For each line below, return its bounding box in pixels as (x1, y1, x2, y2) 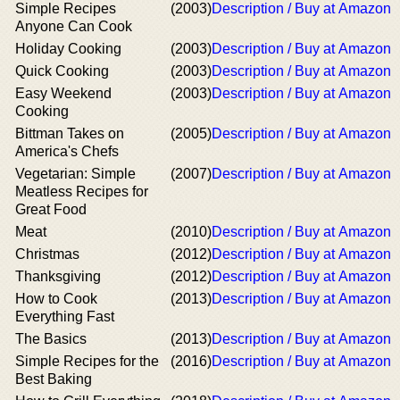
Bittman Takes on (15, 126, 124, 141)
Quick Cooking (15, 63, 109, 79)
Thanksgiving (15, 269, 101, 284)
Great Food (15, 202, 87, 217)
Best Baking (15, 371, 92, 387)
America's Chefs (15, 144, 119, 159)
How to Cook (15, 291, 97, 306)
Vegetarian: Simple (15, 166, 136, 181)
